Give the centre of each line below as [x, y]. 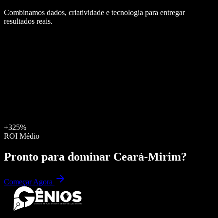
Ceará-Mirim [147, 156]
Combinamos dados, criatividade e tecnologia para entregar [94, 12]
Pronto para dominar [59, 156]
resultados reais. [28, 21]
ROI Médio [22, 136]
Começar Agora [29, 182]
